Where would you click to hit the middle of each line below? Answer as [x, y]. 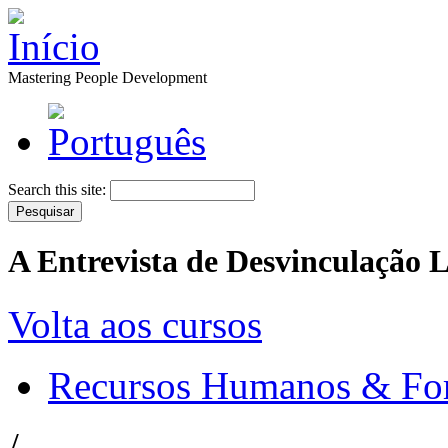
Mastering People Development [107, 77]
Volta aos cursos [135, 324]
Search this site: [59, 189]
